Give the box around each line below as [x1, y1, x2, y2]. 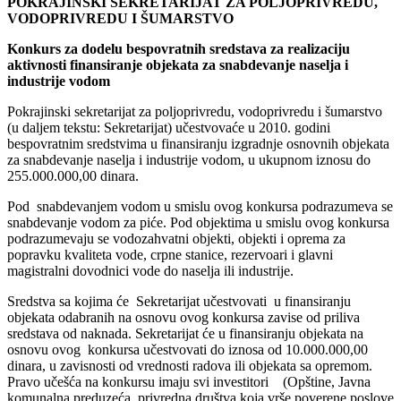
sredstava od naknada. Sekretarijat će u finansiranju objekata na [7, 325, 363, 341]
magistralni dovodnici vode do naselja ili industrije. [7, 262, 294, 278]
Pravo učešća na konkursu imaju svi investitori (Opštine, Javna [7, 373, 371, 389]
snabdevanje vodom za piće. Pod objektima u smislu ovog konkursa [7, 214, 389, 230]
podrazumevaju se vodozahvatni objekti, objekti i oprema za [7, 230, 346, 246]
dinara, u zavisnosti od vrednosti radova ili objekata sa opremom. [7, 357, 372, 373]
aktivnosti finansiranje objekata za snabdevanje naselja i [7, 56, 348, 73]
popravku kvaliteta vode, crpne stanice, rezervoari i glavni [7, 246, 333, 262]
